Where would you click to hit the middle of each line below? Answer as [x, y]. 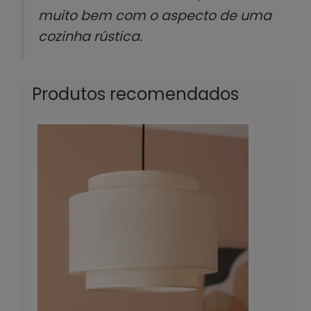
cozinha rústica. [90, 37]
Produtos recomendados [135, 94]
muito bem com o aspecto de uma [155, 16]
